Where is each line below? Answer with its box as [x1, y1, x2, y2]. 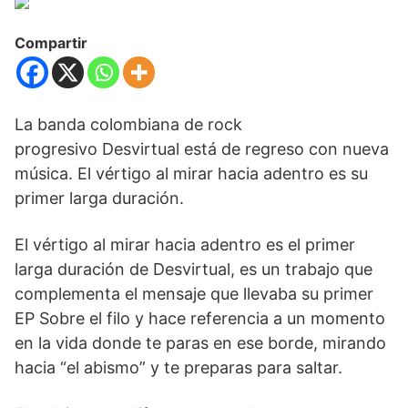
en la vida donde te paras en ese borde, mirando [15, 333, 386, 353]
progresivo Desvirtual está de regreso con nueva [15, 139, 389, 159]
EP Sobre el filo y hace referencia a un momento [15, 309, 385, 329]
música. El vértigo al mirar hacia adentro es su [15, 164, 368, 184]
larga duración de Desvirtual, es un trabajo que [15, 260, 372, 280]
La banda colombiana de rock [15, 115, 242, 135]
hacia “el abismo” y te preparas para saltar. [15, 358, 342, 378]
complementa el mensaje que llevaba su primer [15, 284, 373, 304]
